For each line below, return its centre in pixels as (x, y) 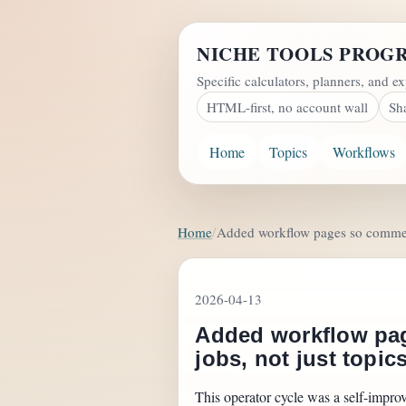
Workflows (363, 151)
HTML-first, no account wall (288, 106)
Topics (289, 151)
